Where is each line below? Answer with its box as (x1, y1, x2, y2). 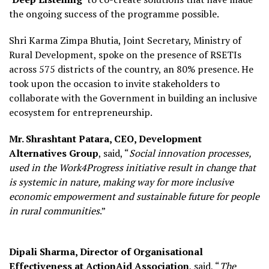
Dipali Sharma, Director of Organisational (9, 245, 203, 259)
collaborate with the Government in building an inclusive (9, 91, 257, 105)
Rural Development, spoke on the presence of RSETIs (9, 48, 241, 62)
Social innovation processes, (129, 147, 251, 160)
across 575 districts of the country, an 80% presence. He (9, 62, 253, 76)
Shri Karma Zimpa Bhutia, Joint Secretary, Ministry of (9, 34, 241, 47)
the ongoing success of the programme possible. (9, 7, 219, 21)
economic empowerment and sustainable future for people (9, 190, 259, 204)
